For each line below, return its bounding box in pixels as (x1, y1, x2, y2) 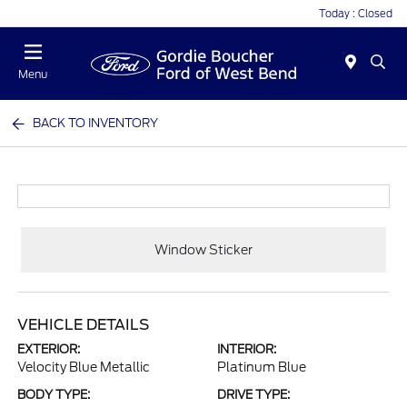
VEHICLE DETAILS (17, 316, 150, 333)
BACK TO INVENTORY (33, 116, 159, 130)
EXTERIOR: (17, 342, 81, 356)
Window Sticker (154, 242, 253, 257)
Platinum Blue (217, 360, 306, 374)
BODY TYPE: (17, 388, 91, 402)
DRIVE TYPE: (217, 388, 290, 402)
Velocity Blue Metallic (17, 360, 151, 374)
